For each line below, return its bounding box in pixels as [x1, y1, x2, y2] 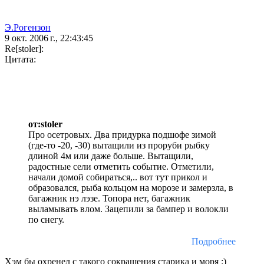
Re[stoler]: [5, 44, 44, 54]
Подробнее [192, 236, 236, 247]
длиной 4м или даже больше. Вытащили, [28, 151, 193, 161]
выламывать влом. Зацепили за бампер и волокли [28, 204, 229, 214]
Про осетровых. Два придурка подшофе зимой [28, 130, 216, 140]
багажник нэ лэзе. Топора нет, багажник [28, 193, 190, 204]
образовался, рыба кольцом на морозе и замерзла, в [28, 183, 233, 193]
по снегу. [28, 214, 64, 225]
